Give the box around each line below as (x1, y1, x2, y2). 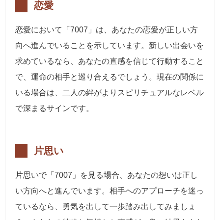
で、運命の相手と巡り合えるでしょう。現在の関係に (15, 73, 204, 82)
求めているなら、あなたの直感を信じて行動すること (15, 57, 204, 66)
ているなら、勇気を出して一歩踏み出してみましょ (15, 202, 196, 211)
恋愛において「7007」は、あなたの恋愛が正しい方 (15, 26, 198, 34)
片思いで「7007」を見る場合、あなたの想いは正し (15, 171, 198, 180)
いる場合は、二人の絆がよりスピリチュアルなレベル (15, 88, 204, 97)
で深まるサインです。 (15, 104, 94, 113)
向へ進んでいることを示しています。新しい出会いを (15, 41, 204, 50)
